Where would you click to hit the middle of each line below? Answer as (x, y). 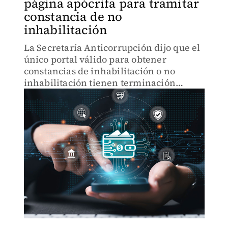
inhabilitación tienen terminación (100, 83)
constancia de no (73, 17)
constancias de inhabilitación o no (99, 71)
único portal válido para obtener (95, 59)
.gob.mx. (43, 94)
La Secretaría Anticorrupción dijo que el (112, 48)
